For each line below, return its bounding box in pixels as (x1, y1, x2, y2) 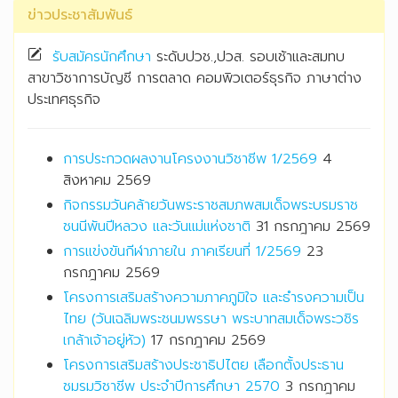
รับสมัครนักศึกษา (52, 46, 151, 68)
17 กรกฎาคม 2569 (151, 330, 266, 352)
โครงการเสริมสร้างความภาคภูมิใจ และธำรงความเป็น (63, 287, 364, 309)
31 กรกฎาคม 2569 (256, 216, 370, 238)
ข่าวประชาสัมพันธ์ (28, 4, 132, 27)
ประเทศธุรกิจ (28, 89, 100, 111)
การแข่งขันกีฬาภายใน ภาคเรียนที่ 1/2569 (63, 241, 301, 263)
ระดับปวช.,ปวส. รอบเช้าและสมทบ (151, 46, 345, 68)
